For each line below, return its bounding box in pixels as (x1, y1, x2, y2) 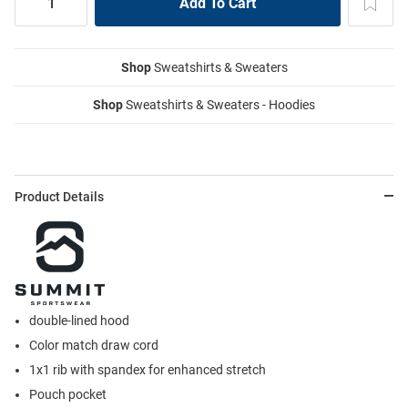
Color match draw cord (29, 337, 158, 352)
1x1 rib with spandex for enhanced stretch (29, 362, 266, 377)
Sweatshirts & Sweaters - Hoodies (123, 97, 315, 112)
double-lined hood (29, 312, 129, 328)
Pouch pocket (29, 386, 107, 402)
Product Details (15, 189, 104, 204)
